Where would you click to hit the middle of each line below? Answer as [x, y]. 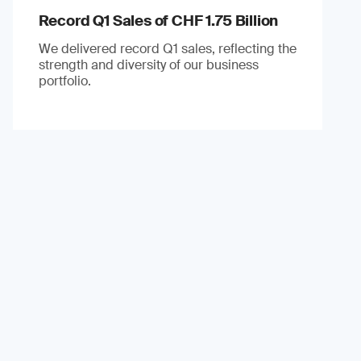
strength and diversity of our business [148, 64]
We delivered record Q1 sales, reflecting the [167, 48]
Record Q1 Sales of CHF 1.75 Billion [158, 21]
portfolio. [64, 81]
